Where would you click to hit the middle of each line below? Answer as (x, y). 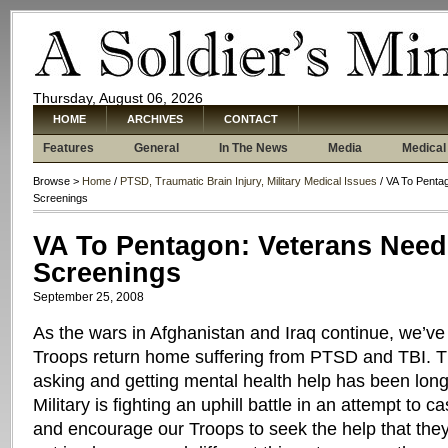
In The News (253, 148)
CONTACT (251, 119)
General (156, 148)
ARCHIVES (155, 119)
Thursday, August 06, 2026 (118, 98)
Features (68, 148)
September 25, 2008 (88, 297)
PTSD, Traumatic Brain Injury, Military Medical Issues (248, 181)
